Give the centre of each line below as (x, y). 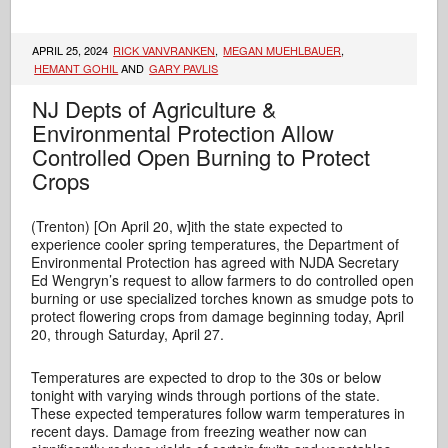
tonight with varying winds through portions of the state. (206, 394)
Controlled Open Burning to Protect (201, 156)
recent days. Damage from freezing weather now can (199, 430)
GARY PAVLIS (184, 67)
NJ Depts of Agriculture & (155, 108)
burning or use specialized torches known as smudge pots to (223, 297)
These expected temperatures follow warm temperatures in (218, 412)
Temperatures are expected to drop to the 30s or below (206, 376)
